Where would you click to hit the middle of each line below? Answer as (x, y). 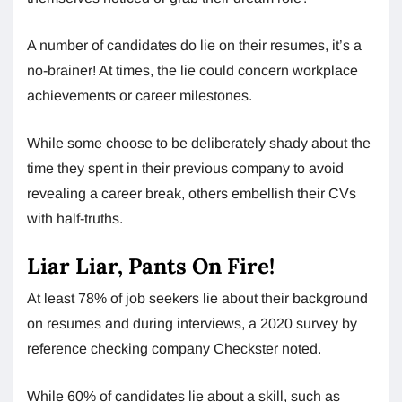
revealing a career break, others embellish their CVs (192, 193)
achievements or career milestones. (140, 95)
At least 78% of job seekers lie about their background (197, 298)
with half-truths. (75, 218)
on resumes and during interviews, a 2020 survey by (192, 323)
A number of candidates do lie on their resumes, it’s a (194, 45)
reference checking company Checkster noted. (174, 348)
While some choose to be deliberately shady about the (199, 143)
